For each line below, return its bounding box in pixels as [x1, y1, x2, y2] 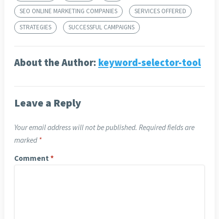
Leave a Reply [14, 96, 81, 110]
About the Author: [14, 56, 98, 69]
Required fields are [138, 123, 195, 132]
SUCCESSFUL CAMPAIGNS [68, 23, 134, 32]
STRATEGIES [19, 23, 51, 32]
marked [14, 135, 39, 145]
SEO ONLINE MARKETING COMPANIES [19, 7, 117, 16]
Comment [14, 153, 50, 163]
